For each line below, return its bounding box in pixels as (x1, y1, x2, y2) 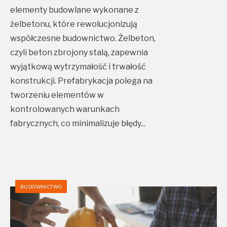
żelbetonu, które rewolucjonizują (10, 19, 137, 29)
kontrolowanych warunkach (10, 104, 120, 115)
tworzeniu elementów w (10, 90, 104, 100)
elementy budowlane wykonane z (10, 5, 139, 15)
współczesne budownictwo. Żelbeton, (10, 33, 156, 44)
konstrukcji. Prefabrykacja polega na (10, 76, 153, 86)
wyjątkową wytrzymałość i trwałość (10, 62, 146, 72)
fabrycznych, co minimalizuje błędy (10, 119, 141, 129)
